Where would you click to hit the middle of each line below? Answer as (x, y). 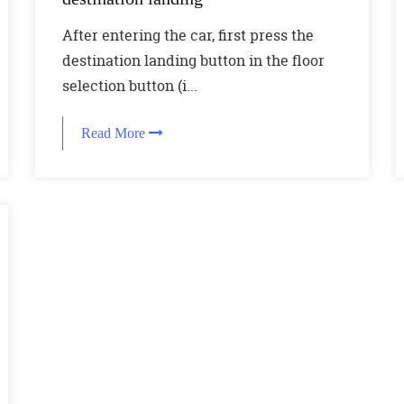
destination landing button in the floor (193, 60)
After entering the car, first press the (188, 35)
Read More (115, 133)
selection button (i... (129, 86)
